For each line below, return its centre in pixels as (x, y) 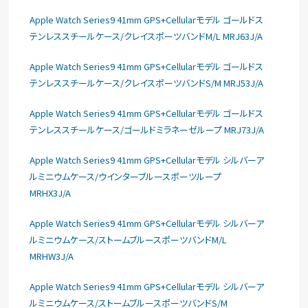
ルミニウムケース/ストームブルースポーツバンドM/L (129, 240)
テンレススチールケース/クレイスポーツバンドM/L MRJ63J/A (146, 36)
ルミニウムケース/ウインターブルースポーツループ (126, 176)
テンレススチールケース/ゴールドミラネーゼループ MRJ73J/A (147, 130)
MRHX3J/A (51, 193)
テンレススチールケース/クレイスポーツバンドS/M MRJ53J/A (147, 83)
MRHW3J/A (52, 256)
